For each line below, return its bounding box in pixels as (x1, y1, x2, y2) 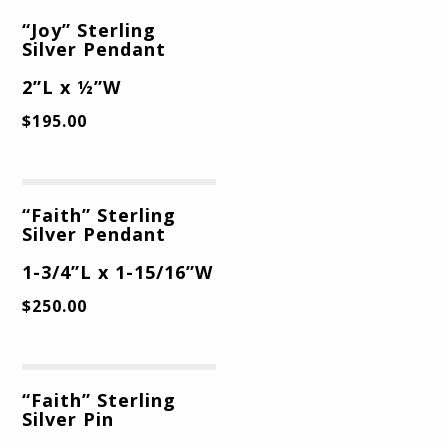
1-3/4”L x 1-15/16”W (22, 260, 214, 285)
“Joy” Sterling (22, 18, 157, 43)
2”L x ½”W (22, 75, 122, 100)
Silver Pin (22, 407, 115, 432)
